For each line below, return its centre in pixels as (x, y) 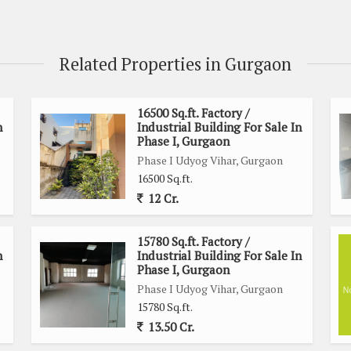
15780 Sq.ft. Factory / (193, 241)
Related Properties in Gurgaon (175, 63)
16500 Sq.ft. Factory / (193, 112)
